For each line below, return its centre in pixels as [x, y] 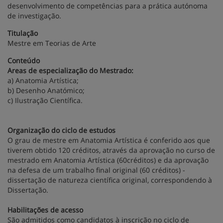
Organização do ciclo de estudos [61, 130]
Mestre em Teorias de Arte [52, 43]
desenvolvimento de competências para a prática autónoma [108, 6]
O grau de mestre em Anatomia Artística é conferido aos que [109, 140]
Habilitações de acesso [45, 210]
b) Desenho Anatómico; [46, 90]
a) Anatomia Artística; [43, 80]
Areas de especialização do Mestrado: [70, 70]
